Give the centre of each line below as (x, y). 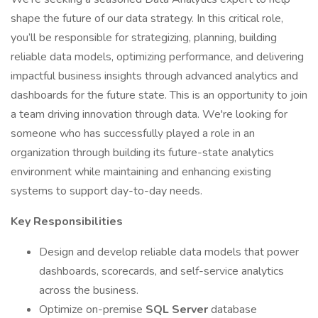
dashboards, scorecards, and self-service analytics (161, 271)
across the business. (89, 290)
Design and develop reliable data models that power (169, 252)
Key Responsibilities (67, 221)
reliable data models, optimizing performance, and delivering (157, 57)
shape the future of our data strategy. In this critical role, (147, 18)
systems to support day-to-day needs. (106, 191)
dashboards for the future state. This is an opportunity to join (159, 95)
